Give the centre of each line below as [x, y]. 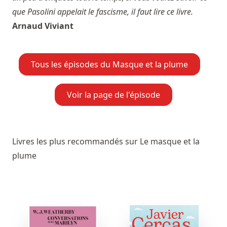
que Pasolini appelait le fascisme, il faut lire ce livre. [103, 12]
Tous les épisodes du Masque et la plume [109, 65]
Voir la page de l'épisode [113, 95]
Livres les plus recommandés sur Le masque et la [106, 142]
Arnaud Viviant [43, 26]
